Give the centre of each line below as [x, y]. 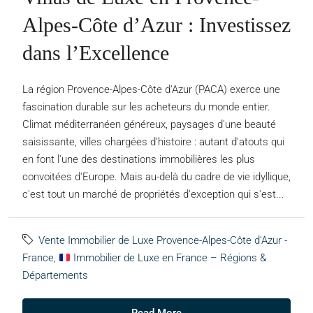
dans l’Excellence [96, 53]
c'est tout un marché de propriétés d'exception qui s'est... [153, 195]
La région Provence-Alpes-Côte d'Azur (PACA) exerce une [151, 90]
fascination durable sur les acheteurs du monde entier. [146, 107]
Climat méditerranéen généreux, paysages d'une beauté [149, 125]
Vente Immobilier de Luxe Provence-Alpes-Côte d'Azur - [163, 241]
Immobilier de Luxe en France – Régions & [169, 258]
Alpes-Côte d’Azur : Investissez [156, 25]
